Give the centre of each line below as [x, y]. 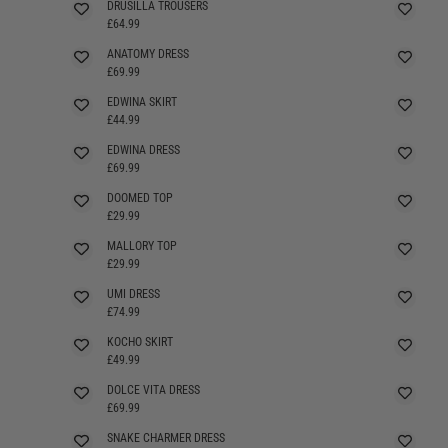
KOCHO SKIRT [139, 341]
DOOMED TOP [139, 197]
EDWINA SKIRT [141, 101]
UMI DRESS [133, 293]
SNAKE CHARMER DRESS [165, 437]
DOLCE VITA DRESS [153, 389]
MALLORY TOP [141, 245]
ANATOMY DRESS [147, 53]
